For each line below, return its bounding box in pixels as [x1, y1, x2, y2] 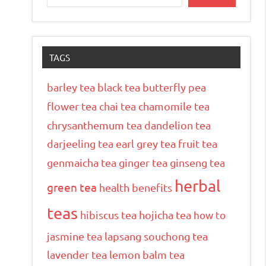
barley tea [47, 80, 95, 93]
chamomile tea [138, 99, 210, 112]
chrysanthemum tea [47, 118, 142, 131]
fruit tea [178, 137, 217, 150]
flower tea [47, 99, 97, 112]
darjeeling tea [47, 137, 113, 150]
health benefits [99, 180, 172, 194]
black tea [97, 80, 140, 93]
